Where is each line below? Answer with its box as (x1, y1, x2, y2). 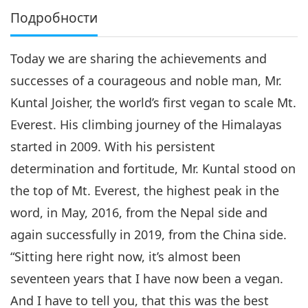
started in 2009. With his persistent (10, 138, 215, 155)
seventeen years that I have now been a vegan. (10, 270, 283, 287)
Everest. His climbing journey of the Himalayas (10, 116, 282, 133)
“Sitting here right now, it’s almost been (10, 248, 241, 265)
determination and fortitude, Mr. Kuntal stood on (10, 160, 296, 177)
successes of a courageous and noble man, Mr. (10, 72, 282, 89)
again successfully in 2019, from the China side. (10, 226, 287, 243)
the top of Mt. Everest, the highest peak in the (10, 182, 279, 199)
